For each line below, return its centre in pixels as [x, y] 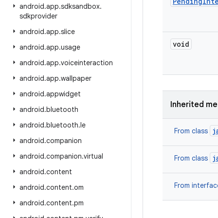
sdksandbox [80, 6]
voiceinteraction [87, 63]
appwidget [64, 94]
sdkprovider [38, 16]
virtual [93, 156]
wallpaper [76, 78]
